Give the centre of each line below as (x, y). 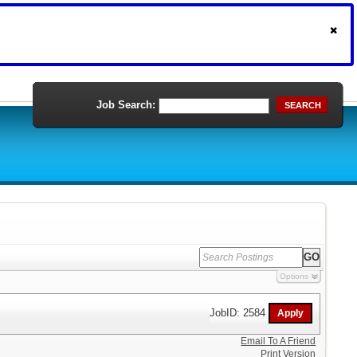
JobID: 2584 (239, 312)
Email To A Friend (279, 341)
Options (294, 276)
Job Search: (126, 105)
